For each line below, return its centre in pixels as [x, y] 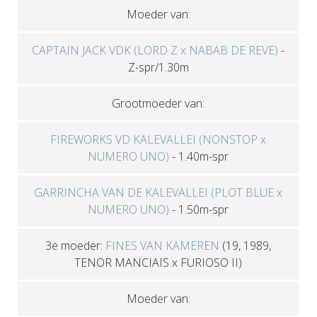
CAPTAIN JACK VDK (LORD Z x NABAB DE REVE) [155, 50]
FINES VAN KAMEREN [163, 245]
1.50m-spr [204, 209]
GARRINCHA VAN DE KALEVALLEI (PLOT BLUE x [158, 192]
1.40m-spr [204, 156]
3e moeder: [76, 245]
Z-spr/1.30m [158, 67]
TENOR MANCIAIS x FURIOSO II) [158, 262]
